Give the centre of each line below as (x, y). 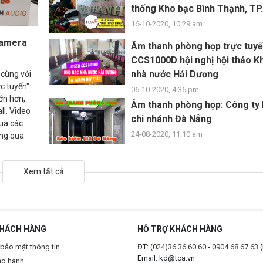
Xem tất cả (43, 171)
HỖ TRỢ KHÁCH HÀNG (180, 229)
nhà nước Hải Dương (175, 75)
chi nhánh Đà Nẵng (171, 119)
